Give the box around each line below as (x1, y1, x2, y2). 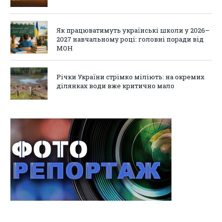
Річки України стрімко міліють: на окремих (56, 72, 205, 81)
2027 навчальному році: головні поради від (56, 35, 204, 44)
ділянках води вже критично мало (56, 81, 174, 90)
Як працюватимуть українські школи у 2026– (56, 26, 210, 35)
